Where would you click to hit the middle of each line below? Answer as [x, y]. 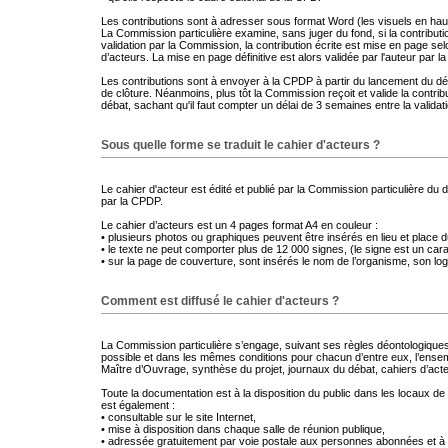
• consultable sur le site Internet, [178, 417]
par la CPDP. [132, 201]
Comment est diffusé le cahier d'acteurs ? [220, 301]
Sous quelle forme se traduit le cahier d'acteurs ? [240, 145]
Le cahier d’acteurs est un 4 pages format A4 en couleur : [239, 225]
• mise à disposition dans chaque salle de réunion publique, [243, 429]
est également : [138, 405]
